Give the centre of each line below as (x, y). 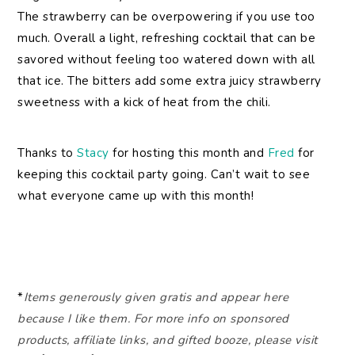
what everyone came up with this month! (136, 196)
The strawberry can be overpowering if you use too (166, 17)
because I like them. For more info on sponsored (153, 319)
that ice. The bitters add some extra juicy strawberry (170, 81)
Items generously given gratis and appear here (156, 298)
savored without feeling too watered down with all (166, 60)
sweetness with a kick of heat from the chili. (144, 103)
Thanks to (48, 153)
